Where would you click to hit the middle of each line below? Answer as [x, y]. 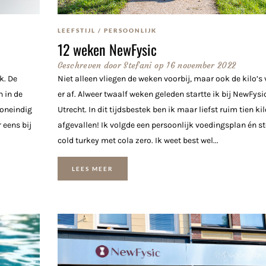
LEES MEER [92, 168]
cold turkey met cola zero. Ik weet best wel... [138, 140]
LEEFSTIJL [76, 30]
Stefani [137, 65]
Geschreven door [89, 65]
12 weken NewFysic [107, 49]
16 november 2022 [201, 65]
